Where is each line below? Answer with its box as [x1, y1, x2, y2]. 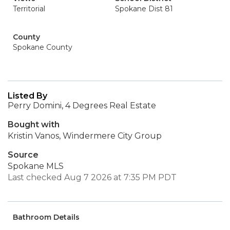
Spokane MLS [8, 161, 64, 171]
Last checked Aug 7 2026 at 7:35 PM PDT [8, 172, 177, 182]
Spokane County [13, 43, 72, 52]
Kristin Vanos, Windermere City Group [8, 131, 162, 141]
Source [8, 150, 39, 160]
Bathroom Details [13, 213, 80, 222]
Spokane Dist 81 [115, 4, 173, 13]
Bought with [8, 120, 60, 129]
